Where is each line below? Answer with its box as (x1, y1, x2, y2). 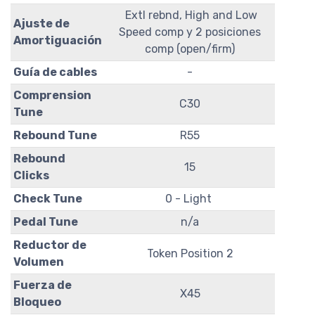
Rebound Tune (13, 128, 97, 142)
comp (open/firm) (145, 41, 235, 56)
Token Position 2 (146, 246, 233, 260)
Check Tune (13, 191, 82, 205)
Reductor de (13, 238, 86, 252)
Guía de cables (13, 65, 97, 79)
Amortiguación (13, 33, 102, 47)
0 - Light (165, 191, 214, 205)
